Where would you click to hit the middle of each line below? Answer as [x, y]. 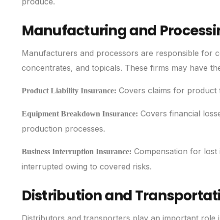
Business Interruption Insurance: [76, 152]
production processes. [63, 129]
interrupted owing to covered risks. [86, 167]
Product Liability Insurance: [69, 91]
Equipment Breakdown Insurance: [80, 114]
